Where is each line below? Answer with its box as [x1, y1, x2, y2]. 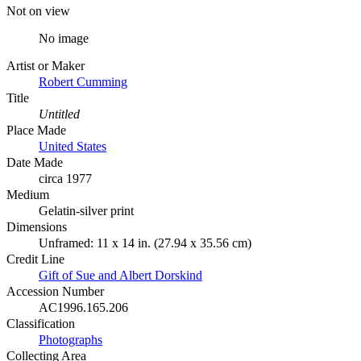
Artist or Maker [6, 58, 85, 73]
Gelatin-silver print [39, 203, 134, 218]
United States [39, 139, 106, 153]
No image [39, 31, 89, 45]
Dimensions [6, 219, 67, 234]
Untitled [39, 106, 80, 121]
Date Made [6, 155, 63, 169]
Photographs [39, 332, 102, 346]
